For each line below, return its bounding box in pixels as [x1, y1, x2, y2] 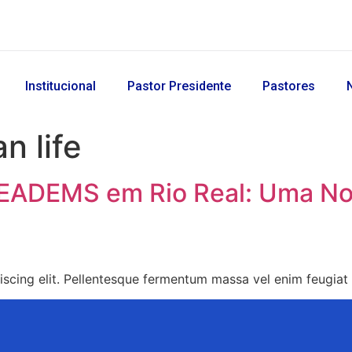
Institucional [25, 79, 97, 93]
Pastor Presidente [127, 79, 232, 93]
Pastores [262, 79, 316, 93]
